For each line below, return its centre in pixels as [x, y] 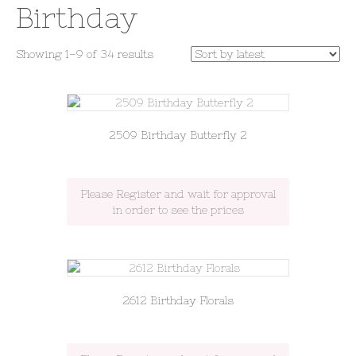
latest [166, 85]
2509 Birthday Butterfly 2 [178, 135]
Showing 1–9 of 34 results [85, 54]
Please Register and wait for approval [178, 194]
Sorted [170, 53]
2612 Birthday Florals [178, 300]
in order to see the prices [178, 210]
